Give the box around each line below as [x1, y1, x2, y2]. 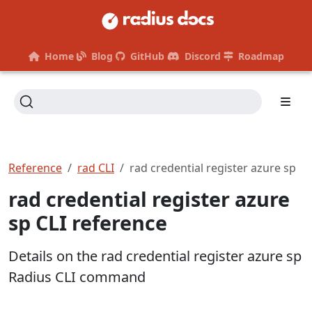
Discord [184, 49, 221, 63]
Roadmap [237, 49, 284, 63]
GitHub [130, 49, 164, 63]
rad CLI [77, 159, 114, 175]
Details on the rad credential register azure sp [8, 246, 302, 265]
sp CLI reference [8, 208, 167, 236]
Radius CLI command [8, 267, 146, 286]
